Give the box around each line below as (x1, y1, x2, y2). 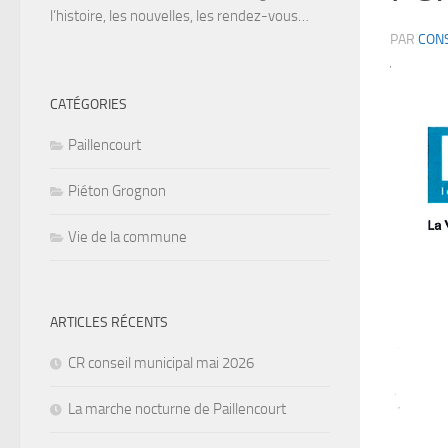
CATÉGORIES (50, 96, 127, 114)
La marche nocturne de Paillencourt (68, 400, 286, 419)
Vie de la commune (68, 228, 187, 247)
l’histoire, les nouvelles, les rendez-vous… (50, 7, 309, 26)
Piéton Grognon (68, 182, 166, 201)
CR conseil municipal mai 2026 (68, 354, 254, 373)
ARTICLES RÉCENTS (50, 314, 168, 332)
